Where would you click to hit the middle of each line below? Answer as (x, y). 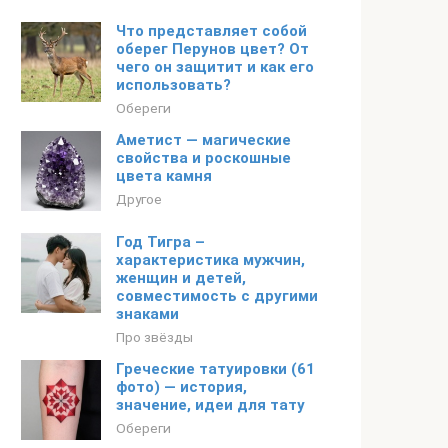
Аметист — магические (203, 140)
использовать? (173, 85)
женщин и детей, (181, 278)
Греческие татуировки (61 (215, 369)
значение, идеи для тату (210, 405)
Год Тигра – (160, 242)
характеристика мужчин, (210, 260)
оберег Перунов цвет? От (212, 49)
